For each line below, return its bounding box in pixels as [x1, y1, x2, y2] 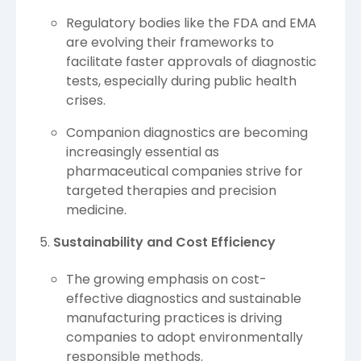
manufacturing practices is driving [66, 309, 282, 328]
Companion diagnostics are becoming [66, 122, 308, 142]
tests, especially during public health [66, 71, 297, 90]
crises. [66, 90, 106, 110]
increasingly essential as [66, 142, 219, 161]
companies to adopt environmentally [66, 328, 303, 347]
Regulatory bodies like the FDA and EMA [66, 13, 317, 32]
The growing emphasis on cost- [66, 270, 267, 289]
